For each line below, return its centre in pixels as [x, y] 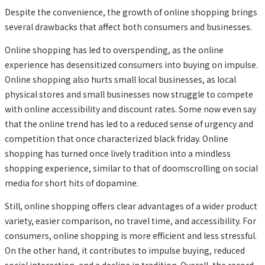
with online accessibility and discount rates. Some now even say [130, 109]
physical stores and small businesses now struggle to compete [129, 94]
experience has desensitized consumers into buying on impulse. [131, 64]
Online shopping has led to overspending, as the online [114, 49]
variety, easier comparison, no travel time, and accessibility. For [130, 220]
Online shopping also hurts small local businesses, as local [120, 79]
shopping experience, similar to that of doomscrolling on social [131, 168]
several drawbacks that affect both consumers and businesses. [129, 26]
